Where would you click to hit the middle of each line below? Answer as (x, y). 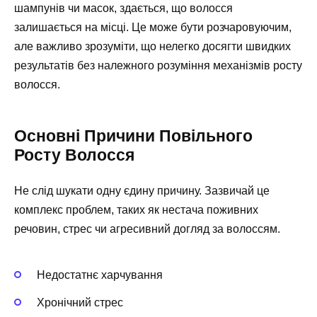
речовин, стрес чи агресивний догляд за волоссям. (147, 229)
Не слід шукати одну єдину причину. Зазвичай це (142, 191)
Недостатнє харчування (100, 275)
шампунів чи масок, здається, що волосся (123, 8)
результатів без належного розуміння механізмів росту (158, 66)
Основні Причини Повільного (133, 136)
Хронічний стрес (80, 302)
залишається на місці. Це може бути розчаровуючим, (153, 28)
